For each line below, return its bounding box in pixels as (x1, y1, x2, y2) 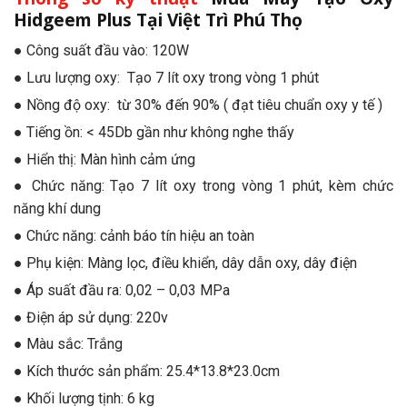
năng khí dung (14, 200, 101, 218)
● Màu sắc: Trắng (14, 335, 123, 353)
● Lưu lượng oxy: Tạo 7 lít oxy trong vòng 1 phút (14, 69, 319, 87)
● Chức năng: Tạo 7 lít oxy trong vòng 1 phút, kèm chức (14, 177, 393, 195)
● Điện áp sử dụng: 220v (14, 308, 168, 326)
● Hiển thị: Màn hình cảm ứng (14, 150, 195, 168)
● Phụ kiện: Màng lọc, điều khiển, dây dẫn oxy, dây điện (14, 253, 357, 272)
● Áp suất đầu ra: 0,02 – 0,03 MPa (14, 281, 230, 299)
